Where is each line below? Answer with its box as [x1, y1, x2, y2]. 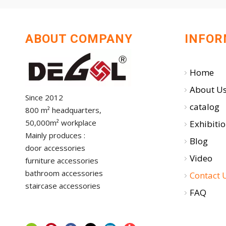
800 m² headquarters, [25, 104, 101, 115]
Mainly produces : [25, 130, 85, 140]
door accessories [25, 142, 85, 153]
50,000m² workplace [25, 117, 96, 128]
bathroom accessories [25, 167, 103, 178]
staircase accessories [25, 180, 100, 191]
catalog [190, 100, 219, 112]
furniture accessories [25, 155, 98, 165]
